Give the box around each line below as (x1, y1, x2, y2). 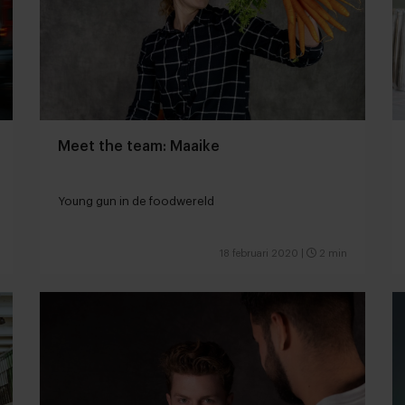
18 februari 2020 (220, 248, 298, 259)
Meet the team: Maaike (58, 138, 220, 154)
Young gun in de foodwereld (58, 194, 214, 207)
